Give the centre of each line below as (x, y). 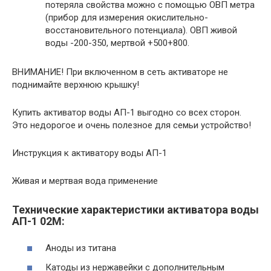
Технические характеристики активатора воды (135, 209)
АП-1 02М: (38, 221)
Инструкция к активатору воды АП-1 (90, 153)
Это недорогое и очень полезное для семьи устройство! (132, 125)
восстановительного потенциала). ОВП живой (141, 30)
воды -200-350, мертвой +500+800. (117, 43)
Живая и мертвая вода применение (85, 181)
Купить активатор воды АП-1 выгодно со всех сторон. (127, 112)
